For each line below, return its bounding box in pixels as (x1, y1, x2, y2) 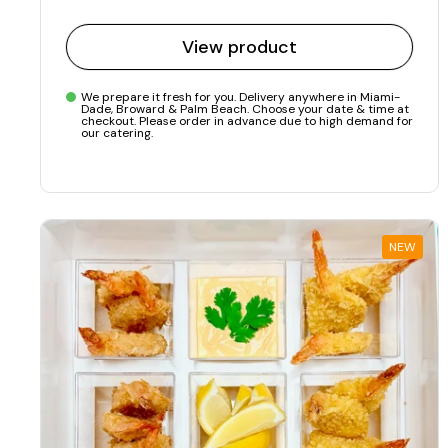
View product (182, 35, 297, 60)
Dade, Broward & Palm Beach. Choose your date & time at (81, 101, 409, 118)
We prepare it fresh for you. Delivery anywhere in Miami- (81, 89, 400, 106)
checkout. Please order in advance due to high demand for (81, 113, 413, 130)
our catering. (81, 125, 153, 142)
